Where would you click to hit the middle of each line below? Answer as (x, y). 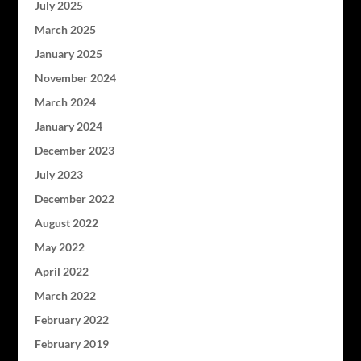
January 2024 (68, 126)
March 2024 (65, 102)
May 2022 (59, 247)
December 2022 (74, 198)
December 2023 (74, 150)
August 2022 (66, 222)
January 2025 (68, 53)
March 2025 (65, 29)
